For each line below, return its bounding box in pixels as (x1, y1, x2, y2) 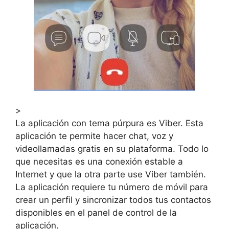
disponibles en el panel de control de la (15, 207, 177, 218)
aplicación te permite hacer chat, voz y (15, 130, 173, 141)
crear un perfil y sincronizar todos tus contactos (15, 194, 211, 205)
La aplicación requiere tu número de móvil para (15, 181, 208, 192)
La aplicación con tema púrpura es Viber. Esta (15, 118, 203, 128)
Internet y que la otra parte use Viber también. (15, 169, 206, 179)
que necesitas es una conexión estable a (15, 156, 183, 167)
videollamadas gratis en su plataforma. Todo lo (15, 143, 209, 154)
